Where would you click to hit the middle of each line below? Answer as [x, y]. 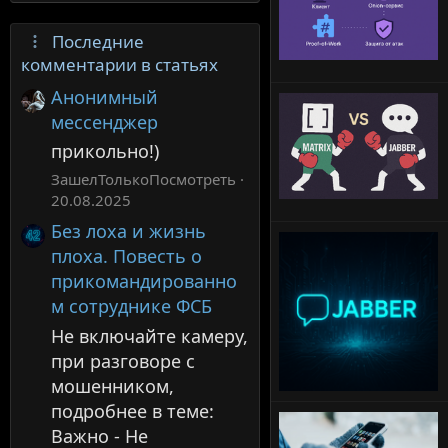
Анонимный [104, 96]
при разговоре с [123, 360]
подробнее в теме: [132, 410]
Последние [97, 41]
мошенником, [112, 385]
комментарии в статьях [119, 64]
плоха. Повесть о [126, 256]
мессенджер [104, 121]
